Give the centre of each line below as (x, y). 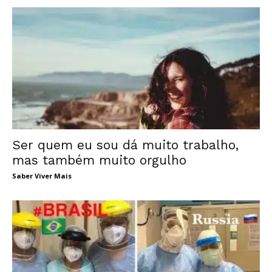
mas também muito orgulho (99, 160)
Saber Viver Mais (42, 176)
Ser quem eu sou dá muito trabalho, (125, 145)
